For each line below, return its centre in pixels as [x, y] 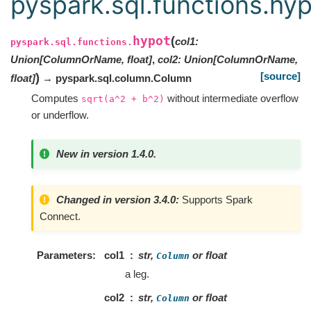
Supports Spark [217, 199]
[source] [280, 76]
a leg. [137, 274]
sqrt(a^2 [103, 99]
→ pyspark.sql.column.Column [116, 78]
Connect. [60, 216]
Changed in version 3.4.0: [119, 199]
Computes [56, 98]
